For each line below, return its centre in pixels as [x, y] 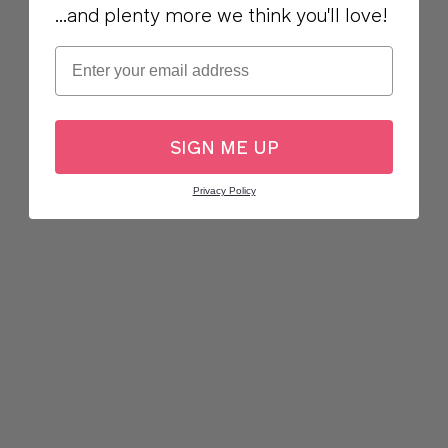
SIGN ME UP [224, 147]
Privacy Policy [224, 191]
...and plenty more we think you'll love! [221, 16]
